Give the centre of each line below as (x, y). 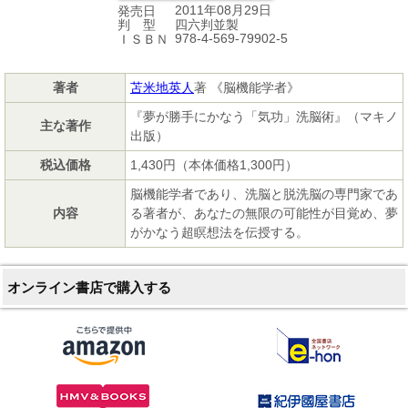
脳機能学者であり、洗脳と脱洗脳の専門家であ (264, 194)
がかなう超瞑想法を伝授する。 (219, 232)
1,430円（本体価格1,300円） (214, 164)
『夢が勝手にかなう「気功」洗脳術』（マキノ (264, 116)
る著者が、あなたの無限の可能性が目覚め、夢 (264, 213)
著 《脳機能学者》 (247, 87)
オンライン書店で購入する (89, 287)
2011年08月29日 (223, 10)
